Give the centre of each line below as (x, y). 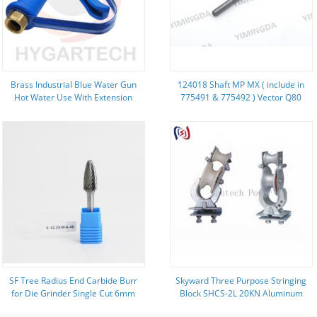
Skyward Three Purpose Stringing (241, 281)
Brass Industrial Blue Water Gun (73, 85)
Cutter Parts (241, 110)
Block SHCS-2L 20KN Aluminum (241, 293)
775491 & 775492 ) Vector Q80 (241, 97)
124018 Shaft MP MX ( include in (241, 85)
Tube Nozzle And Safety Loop (73, 110)
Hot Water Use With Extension (74, 97)
